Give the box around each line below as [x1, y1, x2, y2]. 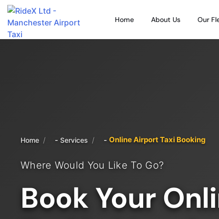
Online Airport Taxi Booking [109, 134, 206, 144]
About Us [151, 15, 180, 24]
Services [60, 135, 88, 144]
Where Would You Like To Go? [21, 159, 164, 171]
